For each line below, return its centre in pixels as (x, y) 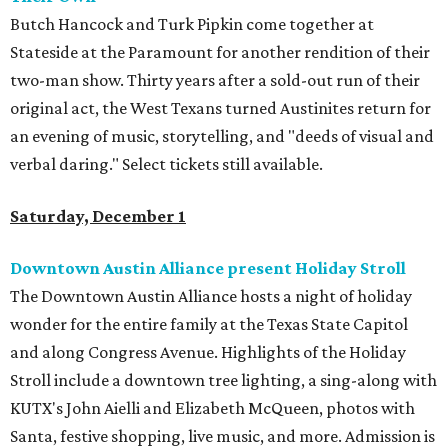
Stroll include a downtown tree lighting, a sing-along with (223, 380)
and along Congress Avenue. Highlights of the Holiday (208, 352)
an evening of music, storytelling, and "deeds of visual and (222, 136)
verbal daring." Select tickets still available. (166, 164)
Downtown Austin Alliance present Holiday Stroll (208, 268)
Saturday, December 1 (98, 216)
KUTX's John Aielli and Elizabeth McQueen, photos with (212, 408)
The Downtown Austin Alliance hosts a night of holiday (211, 296)
